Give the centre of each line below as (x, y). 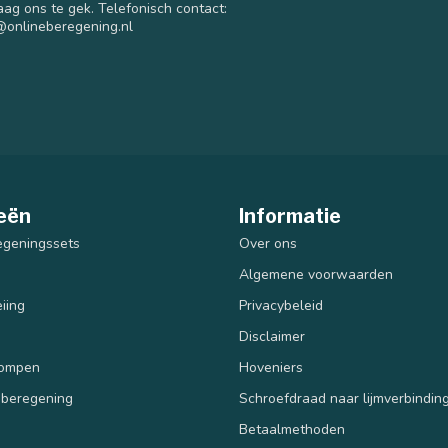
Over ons (268, 243)
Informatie (290, 216)
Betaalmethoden (292, 429)
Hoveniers (271, 367)
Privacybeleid (281, 305)
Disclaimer (272, 336)
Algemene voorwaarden (316, 274)
